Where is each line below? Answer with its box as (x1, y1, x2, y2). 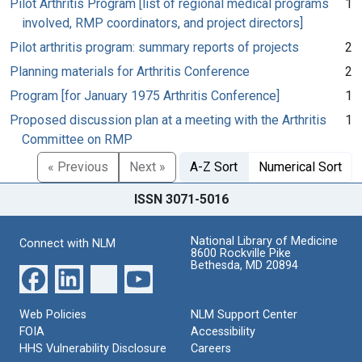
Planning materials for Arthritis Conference (10, 63, 250, 79)
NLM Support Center (191, 307, 297, 322)
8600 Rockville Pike (191, 246, 291, 260)
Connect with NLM (19, 236, 116, 250)
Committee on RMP (22, 131, 133, 147)
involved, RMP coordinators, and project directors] (22, 15, 303, 31)
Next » (129, 158, 166, 175)
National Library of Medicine (191, 234, 338, 248)
